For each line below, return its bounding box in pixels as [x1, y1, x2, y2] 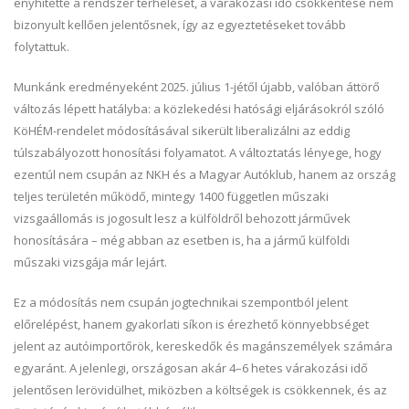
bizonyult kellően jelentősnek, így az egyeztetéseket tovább [14, 16, 346, 33]
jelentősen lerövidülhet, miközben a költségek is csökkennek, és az [14, 381, 387, 398]
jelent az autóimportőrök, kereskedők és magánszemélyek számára [14, 337, 393, 354]
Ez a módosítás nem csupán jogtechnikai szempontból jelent [14, 293, 348, 310]
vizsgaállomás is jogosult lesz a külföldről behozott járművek [14, 209, 351, 226]
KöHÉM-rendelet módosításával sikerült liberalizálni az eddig [14, 121, 350, 139]
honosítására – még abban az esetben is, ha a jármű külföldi [14, 231, 350, 248]
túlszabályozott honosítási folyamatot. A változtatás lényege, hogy [14, 143, 382, 161]
